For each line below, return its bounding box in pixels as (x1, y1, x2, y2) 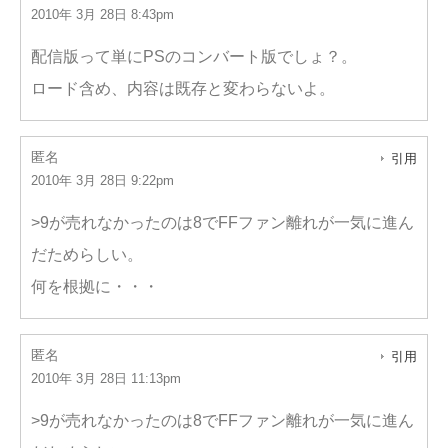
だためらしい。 (31, 246, 143, 263)
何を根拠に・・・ (31, 278, 159, 295)
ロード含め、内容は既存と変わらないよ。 (31, 80, 335, 97)
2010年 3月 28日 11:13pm (31, 371, 181, 386)
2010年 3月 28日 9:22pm (31, 173, 174, 188)
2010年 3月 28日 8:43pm (31, 7, 174, 22)
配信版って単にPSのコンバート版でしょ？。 (31, 48, 357, 65)
